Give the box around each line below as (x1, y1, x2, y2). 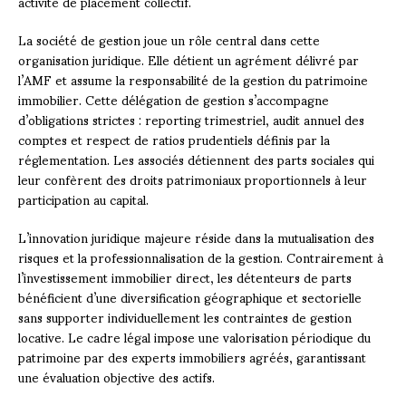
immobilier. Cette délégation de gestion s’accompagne (18, 80, 329, 118)
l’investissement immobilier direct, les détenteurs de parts (18, 257, 352, 295)
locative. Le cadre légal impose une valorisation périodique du (18, 317, 371, 355)
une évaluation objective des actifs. (18, 357, 215, 395)
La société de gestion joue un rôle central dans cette (18, 20, 320, 58)
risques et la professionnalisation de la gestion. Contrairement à (18, 237, 383, 275)
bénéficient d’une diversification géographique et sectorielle (18, 277, 362, 315)
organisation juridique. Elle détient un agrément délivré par (18, 40, 359, 78)
